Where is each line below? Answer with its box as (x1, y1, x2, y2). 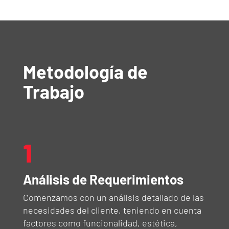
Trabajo (22, 80, 84, 102)
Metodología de (22, 60, 148, 82)
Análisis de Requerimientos (22, 171, 184, 187)
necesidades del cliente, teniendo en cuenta (22, 204, 201, 216)
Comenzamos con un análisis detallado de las (22, 191, 204, 203)
